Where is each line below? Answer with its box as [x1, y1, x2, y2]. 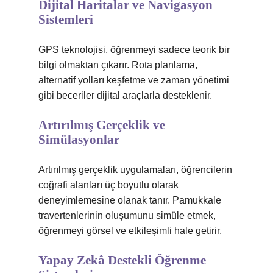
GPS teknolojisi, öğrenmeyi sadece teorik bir [38, 44, 230, 55]
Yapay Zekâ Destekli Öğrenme [38, 253, 206, 268]
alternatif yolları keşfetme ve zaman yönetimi [38, 75, 229, 85]
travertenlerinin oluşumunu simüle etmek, [38, 210, 216, 221]
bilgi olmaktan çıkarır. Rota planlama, [38, 60, 197, 70]
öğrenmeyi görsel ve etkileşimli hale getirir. [38, 225, 222, 236]
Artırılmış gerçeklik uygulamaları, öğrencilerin [38, 165, 232, 175]
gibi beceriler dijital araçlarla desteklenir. [38, 90, 212, 101]
